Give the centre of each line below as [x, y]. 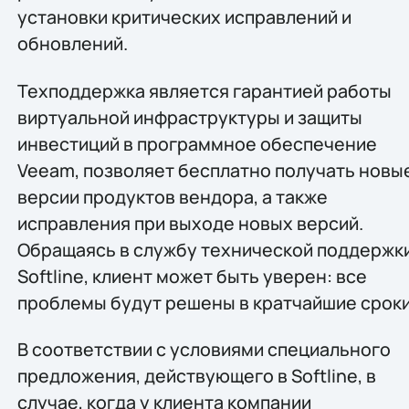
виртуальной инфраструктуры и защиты [189, 117]
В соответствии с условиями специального [204, 350]
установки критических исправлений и [184, 17]
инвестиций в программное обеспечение [197, 143]
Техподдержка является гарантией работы [204, 90]
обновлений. [72, 44]
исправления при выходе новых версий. [190, 223]
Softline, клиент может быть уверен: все [192, 276]
